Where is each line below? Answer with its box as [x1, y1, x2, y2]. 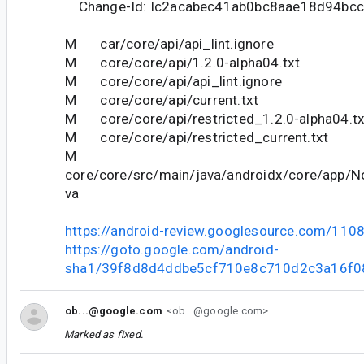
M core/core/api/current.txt [65, 91, 259, 108]
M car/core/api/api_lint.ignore [65, 35, 274, 52]
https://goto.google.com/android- [65, 240, 279, 258]
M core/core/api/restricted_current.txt [65, 128, 329, 145]
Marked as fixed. [64, 328, 143, 341]
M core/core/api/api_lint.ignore [65, 72, 282, 89]
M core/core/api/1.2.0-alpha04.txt [65, 54, 301, 71]
